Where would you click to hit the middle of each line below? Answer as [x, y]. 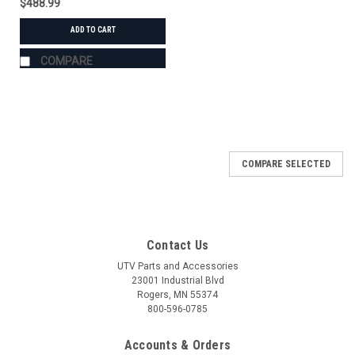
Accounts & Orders [177, 345]
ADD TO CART [93, 29]
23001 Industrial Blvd [177, 280]
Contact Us [177, 245]
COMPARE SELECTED [286, 164]
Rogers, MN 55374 [177, 294]
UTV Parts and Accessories [177, 266]
